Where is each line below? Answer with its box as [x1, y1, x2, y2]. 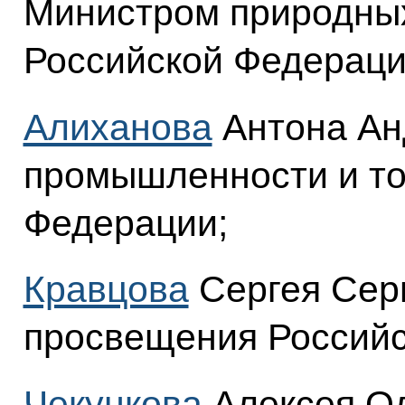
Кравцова [23, 268, 189, 311]
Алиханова [23, 106, 212, 148]
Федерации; [23, 202, 228, 244]
